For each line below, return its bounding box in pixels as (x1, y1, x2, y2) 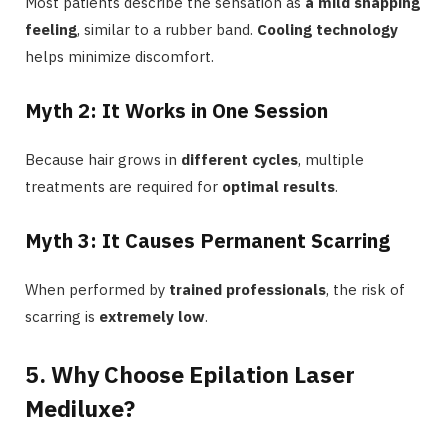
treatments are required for (25, 176, 222, 196)
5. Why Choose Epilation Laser (25, 359, 355, 390)
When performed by (25, 279, 169, 299)
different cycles (181, 149, 298, 169)
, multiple (298, 149, 364, 169)
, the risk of (326, 279, 405, 299)
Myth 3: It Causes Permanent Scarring (25, 226, 390, 254)
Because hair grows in (25, 149, 181, 169)
